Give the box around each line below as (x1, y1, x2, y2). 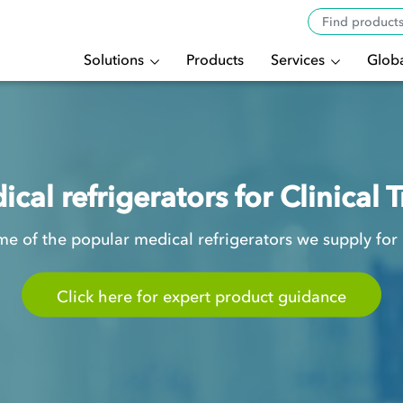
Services (270, 49, 328, 68)
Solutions (83, 49, 148, 68)
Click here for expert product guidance (56, 286, 346, 307)
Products (185, 49, 244, 68)
